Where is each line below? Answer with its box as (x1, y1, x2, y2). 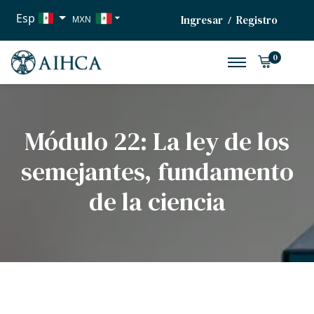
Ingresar (180, 13, 223, 27)
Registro (235, 13, 278, 27)
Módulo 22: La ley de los (25, 124, 289, 159)
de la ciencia (88, 184, 226, 219)
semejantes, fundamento (20, 154, 294, 189)
